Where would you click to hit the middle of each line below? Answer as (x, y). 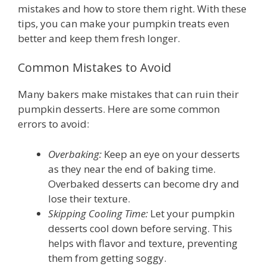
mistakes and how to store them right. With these (132, 8)
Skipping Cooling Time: (98, 213)
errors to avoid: (53, 124)
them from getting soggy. (107, 258)
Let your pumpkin (191, 213)
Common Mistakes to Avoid (94, 68)
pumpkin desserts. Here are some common (119, 109)
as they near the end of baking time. (132, 169)
